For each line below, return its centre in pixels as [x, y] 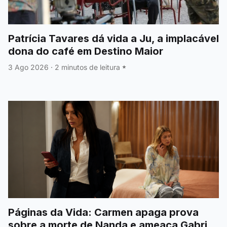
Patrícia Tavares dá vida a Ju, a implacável [113, 38]
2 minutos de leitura [87, 67]
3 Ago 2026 [28, 67]
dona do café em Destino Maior [86, 51]
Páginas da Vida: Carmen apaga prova [103, 212]
